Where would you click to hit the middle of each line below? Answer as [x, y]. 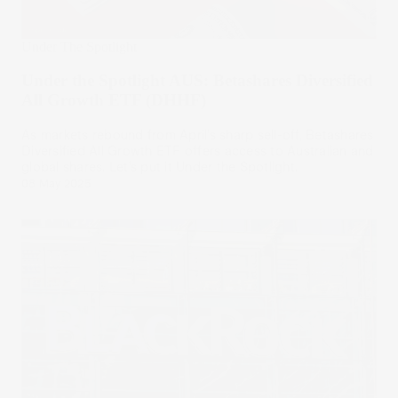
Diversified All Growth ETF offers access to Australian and [198, 151]
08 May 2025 [56, 184]
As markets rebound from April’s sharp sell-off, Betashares [198, 135]
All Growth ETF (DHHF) [114, 100]
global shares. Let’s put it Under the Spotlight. [159, 167]
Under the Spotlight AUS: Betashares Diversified [197, 81]
